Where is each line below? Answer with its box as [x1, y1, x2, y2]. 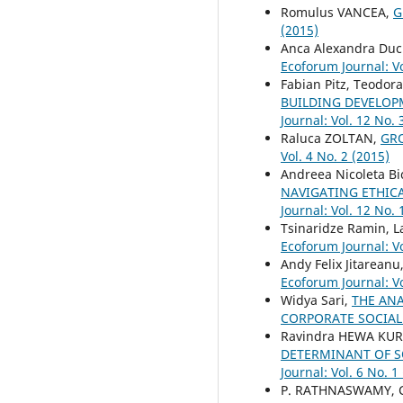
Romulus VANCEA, [281, 3, 393, 21]
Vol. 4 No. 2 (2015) [281, 147, 390, 165]
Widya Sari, [281, 291, 352, 309]
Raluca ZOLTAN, [281, 129, 381, 147]
